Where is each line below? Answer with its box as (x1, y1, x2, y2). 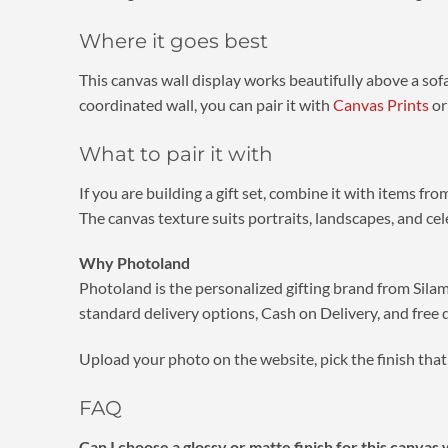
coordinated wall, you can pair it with (78, 94, 333, 114)
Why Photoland (78, 253, 190, 273)
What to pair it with (78, 141, 273, 166)
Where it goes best (78, 28, 268, 53)
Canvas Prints (332, 94, 429, 114)
